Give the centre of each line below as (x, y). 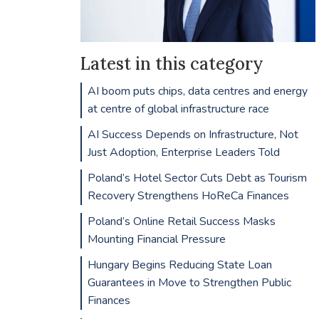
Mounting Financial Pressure (156, 240)
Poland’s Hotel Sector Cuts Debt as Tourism (197, 178)
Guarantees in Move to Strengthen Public (189, 283)
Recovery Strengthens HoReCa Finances (188, 196)
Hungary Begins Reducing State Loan (179, 265)
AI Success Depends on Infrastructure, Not (193, 134)
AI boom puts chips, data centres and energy (197, 91)
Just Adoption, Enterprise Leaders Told (183, 152)
